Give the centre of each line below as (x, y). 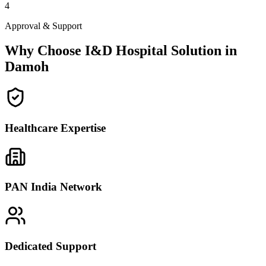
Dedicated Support (50, 246)
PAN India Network (53, 187)
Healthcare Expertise (55, 128)
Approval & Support (43, 26)
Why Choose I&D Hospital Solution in (121, 51)
